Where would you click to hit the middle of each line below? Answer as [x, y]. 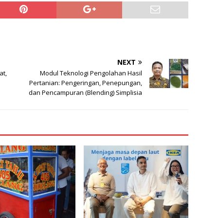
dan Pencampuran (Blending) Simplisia [86, 93]
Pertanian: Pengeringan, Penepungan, [86, 83]
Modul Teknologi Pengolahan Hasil [91, 73]
